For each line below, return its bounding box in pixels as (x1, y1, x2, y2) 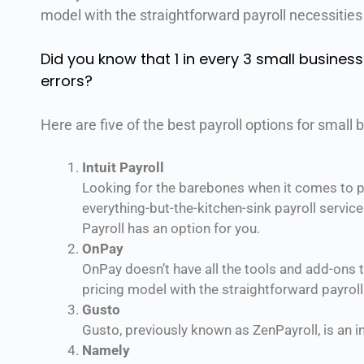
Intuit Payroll (82, 158, 164, 175)
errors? (41, 70, 93, 91)
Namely (82, 341, 130, 358)
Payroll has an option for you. (82, 219, 260, 236)
